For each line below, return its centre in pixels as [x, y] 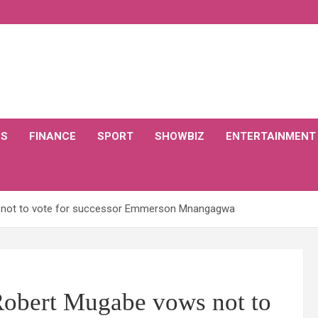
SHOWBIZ [180, 136]
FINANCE [53, 136]
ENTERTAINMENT [271, 136]
